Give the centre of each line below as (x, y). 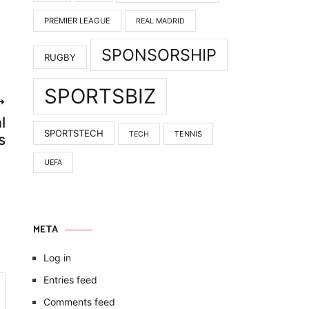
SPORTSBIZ (100, 97)
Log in (57, 258)
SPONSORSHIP (159, 55)
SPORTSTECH (74, 133)
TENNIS (188, 134)
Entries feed (70, 280)
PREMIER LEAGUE (77, 21)
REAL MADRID (160, 21)
